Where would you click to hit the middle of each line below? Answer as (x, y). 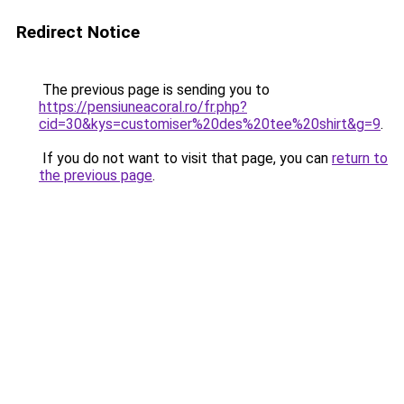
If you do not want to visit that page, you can (185, 158)
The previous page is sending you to (154, 90)
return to (360, 158)
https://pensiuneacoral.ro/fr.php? (143, 107)
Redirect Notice (78, 32)
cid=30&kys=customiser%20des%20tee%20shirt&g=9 (210, 124)
